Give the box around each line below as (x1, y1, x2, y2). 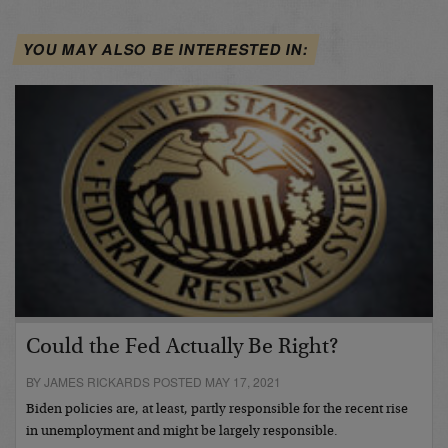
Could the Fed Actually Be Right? (26, 336, 338, 359)
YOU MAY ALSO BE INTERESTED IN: (21, 38, 311, 61)
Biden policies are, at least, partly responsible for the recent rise (26, 402, 408, 417)
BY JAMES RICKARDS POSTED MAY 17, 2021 (26, 372, 281, 390)
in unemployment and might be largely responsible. (26, 424, 338, 439)
